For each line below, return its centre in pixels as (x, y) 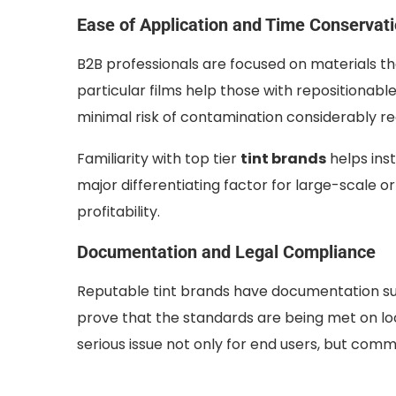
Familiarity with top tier (159, 159)
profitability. (118, 212)
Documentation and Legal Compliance (226, 252)
